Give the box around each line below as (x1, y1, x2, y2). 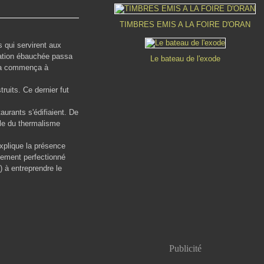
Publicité (169, 243, 202, 253)
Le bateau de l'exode (150, 54, 220, 63)
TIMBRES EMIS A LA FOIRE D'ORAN (120, 20, 250, 29)
